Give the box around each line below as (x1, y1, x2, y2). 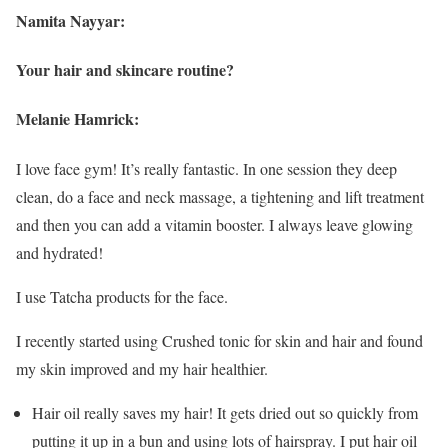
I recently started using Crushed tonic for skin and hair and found (16, 329, 423, 351)
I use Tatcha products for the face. (16, 285, 228, 307)
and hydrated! (16, 241, 103, 263)
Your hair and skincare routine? (16, 58, 234, 82)
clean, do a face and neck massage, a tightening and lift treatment (16, 185, 424, 207)
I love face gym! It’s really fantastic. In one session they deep (16, 157, 397, 179)
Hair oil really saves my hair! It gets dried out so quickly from (32, 401, 418, 423)
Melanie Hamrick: (16, 107, 139, 131)
